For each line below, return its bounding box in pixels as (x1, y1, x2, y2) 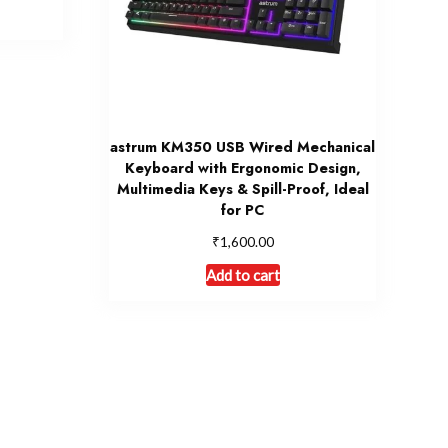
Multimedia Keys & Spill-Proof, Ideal (116, 179, 369, 200)
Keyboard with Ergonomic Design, (124, 158, 361, 179)
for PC (221, 200, 265, 221)
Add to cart (205, 266, 280, 285)
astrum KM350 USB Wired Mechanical (110, 137, 376, 158)
